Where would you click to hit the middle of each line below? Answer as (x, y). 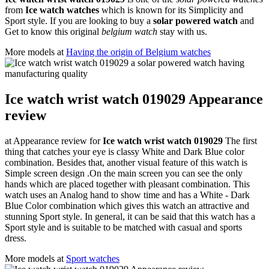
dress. (16, 238)
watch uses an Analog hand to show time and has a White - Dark (127, 195)
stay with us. (183, 31)
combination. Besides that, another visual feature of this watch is (126, 162)
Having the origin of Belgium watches (138, 52)
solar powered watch (197, 20)
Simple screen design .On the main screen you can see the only (124, 173)
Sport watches (93, 258)
